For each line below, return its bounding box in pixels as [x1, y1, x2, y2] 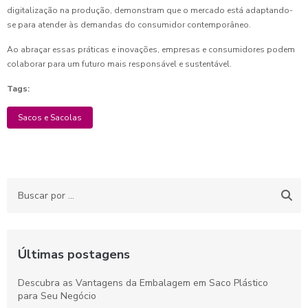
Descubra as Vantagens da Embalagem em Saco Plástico [18, 276, 268, 289]
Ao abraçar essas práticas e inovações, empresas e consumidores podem [7, 44, 295, 55]
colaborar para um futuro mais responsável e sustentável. [7, 58, 232, 69]
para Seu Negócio [18, 289, 96, 302]
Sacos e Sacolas [18, 112, 82, 123]
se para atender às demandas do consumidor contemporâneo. [7, 19, 251, 30]
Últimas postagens [18, 246, 130, 263]
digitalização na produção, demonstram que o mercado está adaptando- [7, 5, 293, 16]
